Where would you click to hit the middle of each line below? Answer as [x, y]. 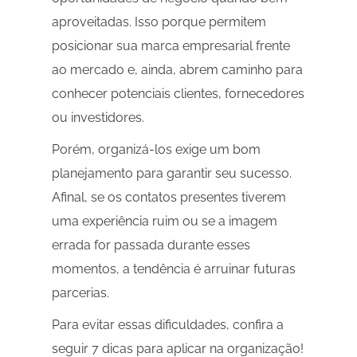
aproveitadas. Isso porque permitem [159, 22]
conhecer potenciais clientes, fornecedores [178, 94]
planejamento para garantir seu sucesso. [171, 174]
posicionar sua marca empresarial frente [171, 46]
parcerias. [80, 293]
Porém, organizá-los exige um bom [156, 150]
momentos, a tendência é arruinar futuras [173, 269]
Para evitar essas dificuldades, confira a [167, 325]
